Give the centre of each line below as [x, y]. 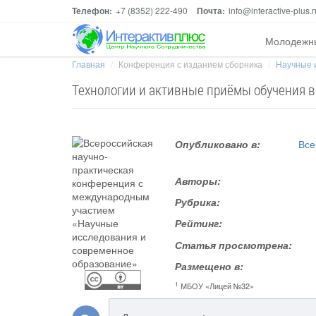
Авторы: [198, 181]
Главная [89, 64]
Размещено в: [209, 266]
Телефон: [92, 11]
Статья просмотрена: [234, 245]
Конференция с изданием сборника [190, 64]
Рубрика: [198, 202]
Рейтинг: [199, 223]
